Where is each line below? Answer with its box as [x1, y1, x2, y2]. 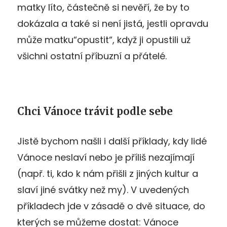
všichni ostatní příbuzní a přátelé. [17, 49, 167, 62]
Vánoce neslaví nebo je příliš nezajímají [17, 150, 195, 164]
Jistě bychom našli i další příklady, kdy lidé [17, 134, 207, 147]
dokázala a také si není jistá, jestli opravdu [17, 17, 208, 30]
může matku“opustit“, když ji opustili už [17, 33, 191, 46]
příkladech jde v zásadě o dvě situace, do [17, 199, 205, 212]
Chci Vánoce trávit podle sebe [17, 104, 173, 118]
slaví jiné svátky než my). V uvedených [17, 183, 189, 196]
